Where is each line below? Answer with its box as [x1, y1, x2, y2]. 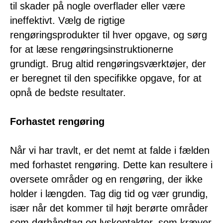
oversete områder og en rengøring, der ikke [10, 173, 203, 185]
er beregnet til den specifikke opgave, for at [10, 72, 202, 84]
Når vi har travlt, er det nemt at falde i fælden [10, 144, 210, 156]
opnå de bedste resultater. [10, 87, 126, 98]
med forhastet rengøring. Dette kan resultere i [10, 159, 213, 170]
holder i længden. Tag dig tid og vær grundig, [10, 188, 208, 199]
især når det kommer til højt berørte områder [10, 202, 208, 214]
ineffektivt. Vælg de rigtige [10, 14, 125, 26]
